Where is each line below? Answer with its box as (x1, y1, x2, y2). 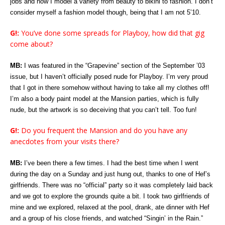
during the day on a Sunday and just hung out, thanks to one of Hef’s (10, 170, 210, 178)
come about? (10, 39, 53, 49)
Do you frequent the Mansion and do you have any (19, 126, 187, 135)
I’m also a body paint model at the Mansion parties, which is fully (10, 95, 199, 102)
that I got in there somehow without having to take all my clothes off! (10, 84, 209, 91)
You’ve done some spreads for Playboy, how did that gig (19, 28, 204, 38)
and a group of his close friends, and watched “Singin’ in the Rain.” (10, 214, 203, 222)
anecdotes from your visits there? (10, 137, 119, 146)
